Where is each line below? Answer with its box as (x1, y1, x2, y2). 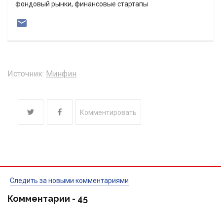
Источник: (7, 69, 44, 79)
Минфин (46, 69, 76, 79)
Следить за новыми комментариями (10, 177, 129, 185)
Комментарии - (7, 193, 77, 204)
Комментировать (80, 109, 137, 117)
